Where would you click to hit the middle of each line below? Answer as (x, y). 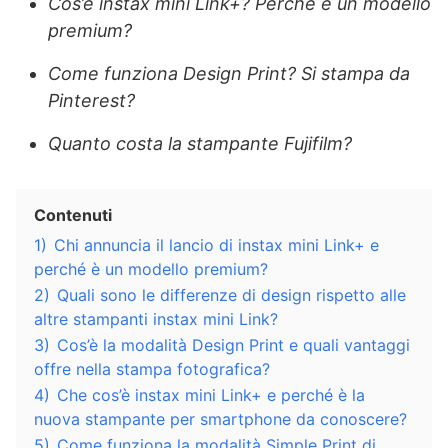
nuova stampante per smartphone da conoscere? (220, 419)
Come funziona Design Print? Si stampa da (229, 74)
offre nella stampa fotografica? (152, 369)
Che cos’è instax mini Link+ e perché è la (211, 395)
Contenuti (73, 215)
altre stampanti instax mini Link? (156, 319)
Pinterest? (91, 101)
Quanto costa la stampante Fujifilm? (200, 144)
